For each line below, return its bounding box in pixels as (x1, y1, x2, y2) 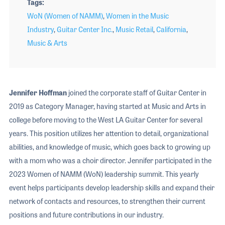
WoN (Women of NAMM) (27, 11, 103, 21)
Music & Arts (27, 38, 67, 48)
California (156, 24, 186, 35)
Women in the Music (105, 11, 169, 21)
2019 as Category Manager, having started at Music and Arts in (9, 101, 206, 111)
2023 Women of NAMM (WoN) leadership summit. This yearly (9, 169, 199, 179)
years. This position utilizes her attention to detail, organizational (9, 128, 208, 139)
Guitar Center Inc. (56, 24, 113, 35)
